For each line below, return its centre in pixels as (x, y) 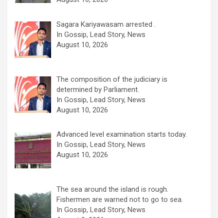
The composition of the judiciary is (112, 79)
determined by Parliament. (98, 89)
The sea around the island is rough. (113, 190)
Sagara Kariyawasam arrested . (106, 24)
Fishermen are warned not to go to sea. (120, 200)
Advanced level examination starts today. (122, 135)
